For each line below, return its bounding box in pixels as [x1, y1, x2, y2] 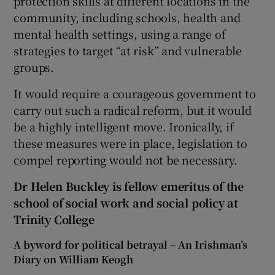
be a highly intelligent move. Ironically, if [14, 118, 234, 135]
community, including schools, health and [14, 9, 241, 26]
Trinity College [14, 211, 95, 228]
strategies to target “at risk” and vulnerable [14, 42, 242, 59]
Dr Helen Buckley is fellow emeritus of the [14, 178, 244, 195]
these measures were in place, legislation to [14, 135, 247, 152]
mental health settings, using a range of [14, 26, 226, 42]
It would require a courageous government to [14, 85, 256, 102]
